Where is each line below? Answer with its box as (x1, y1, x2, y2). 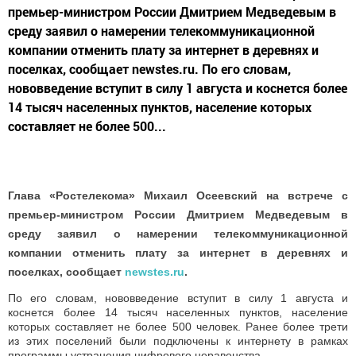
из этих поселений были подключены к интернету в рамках (8, 335, 348, 348)
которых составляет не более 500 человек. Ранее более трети (8, 320, 348, 334)
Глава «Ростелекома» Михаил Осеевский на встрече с (8, 189, 348, 203)
